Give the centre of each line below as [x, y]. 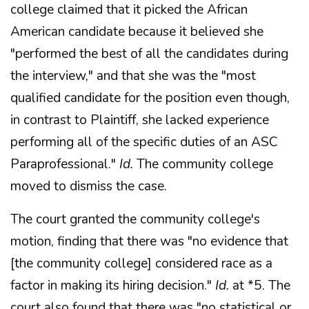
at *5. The [260, 286]
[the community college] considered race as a [141, 263]
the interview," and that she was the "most [133, 76]
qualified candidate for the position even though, [150, 98]
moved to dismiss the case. [89, 186]
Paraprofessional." [65, 164]
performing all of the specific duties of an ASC [144, 142]
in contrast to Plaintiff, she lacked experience [140, 120]
